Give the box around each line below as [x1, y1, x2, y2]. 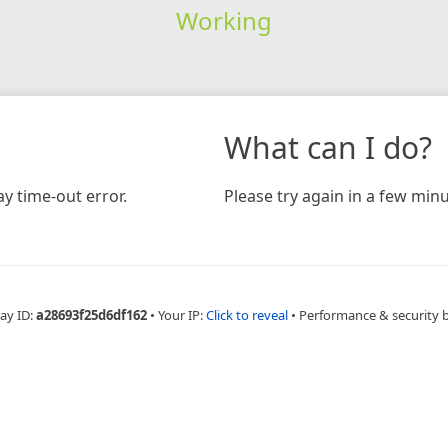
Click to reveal [205, 305, 288, 324]
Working [175, 3, 272, 37]
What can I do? [224, 126, 432, 168]
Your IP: [157, 305, 206, 324]
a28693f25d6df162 [35, 305, 147, 324]
